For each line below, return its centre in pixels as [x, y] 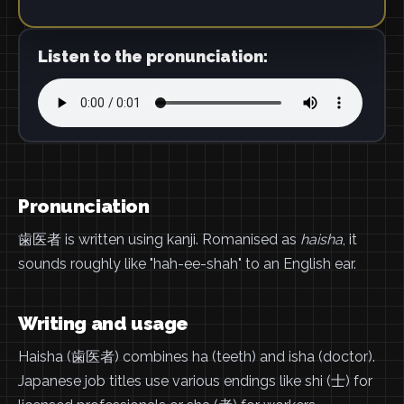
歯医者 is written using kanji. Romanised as [159, 239]
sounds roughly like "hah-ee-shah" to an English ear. [187, 264]
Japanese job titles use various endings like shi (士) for [195, 381]
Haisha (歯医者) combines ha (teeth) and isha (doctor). [197, 357]
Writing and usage [103, 323]
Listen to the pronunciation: [152, 56]
